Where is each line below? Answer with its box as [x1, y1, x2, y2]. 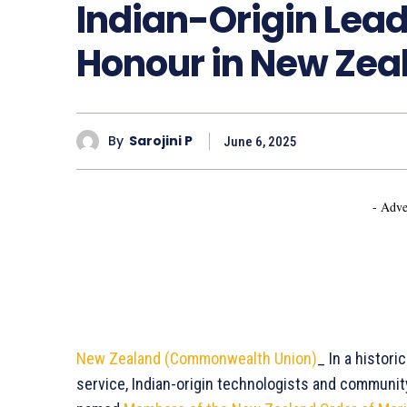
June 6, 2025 [223, 133, 297, 150]
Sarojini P [129, 132, 193, 151]
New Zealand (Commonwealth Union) [76, 348, 317, 368]
